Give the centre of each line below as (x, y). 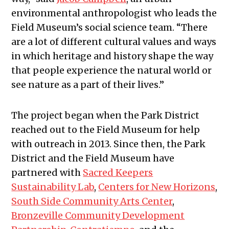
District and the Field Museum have (93, 158)
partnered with (47, 172)
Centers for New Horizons (157, 187)
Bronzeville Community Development (98, 215)
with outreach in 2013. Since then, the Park (109, 144)
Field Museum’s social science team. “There (110, 27)
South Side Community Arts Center (92, 201)
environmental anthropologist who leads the (114, 13)
